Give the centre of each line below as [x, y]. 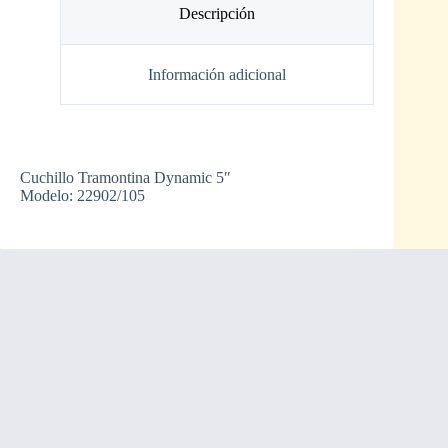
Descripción [217, 14]
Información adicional [217, 74]
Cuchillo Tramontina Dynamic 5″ [125, 178]
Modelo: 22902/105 [82, 196]
